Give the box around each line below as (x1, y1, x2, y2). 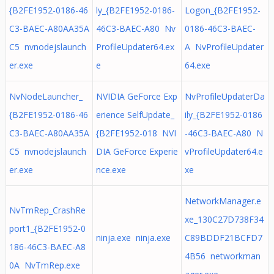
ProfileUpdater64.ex (95, 41, 174, 53)
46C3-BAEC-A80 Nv (95, 23, 176, 34)
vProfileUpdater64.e (184, 146, 263, 157)
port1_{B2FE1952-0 (9, 223, 86, 234)
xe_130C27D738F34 (184, 213, 264, 225)
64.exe (184, 59, 210, 71)
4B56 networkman (184, 250, 261, 262)
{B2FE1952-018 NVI (95, 127, 176, 139)
